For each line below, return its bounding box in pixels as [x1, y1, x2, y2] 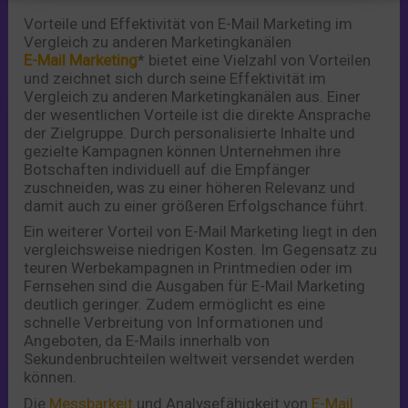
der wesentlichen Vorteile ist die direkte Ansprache [24, 105, 372, 124]
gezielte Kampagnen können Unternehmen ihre [24, 141, 342, 160]
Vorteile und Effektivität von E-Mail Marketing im [24, 14, 353, 33]
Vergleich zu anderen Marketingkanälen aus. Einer [24, 87, 362, 106]
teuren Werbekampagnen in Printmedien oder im [24, 259, 353, 278]
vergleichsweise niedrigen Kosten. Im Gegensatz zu [24, 240, 378, 260]
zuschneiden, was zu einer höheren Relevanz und [24, 178, 356, 197]
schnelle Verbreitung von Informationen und [24, 313, 324, 332]
